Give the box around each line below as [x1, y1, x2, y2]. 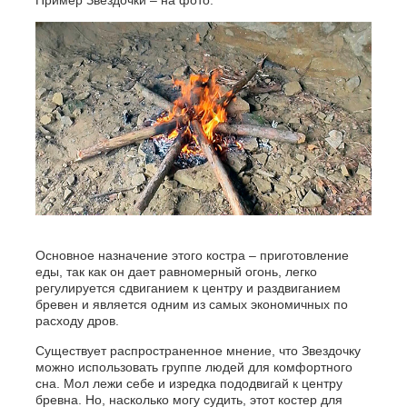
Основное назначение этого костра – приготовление [35, 248, 349, 263]
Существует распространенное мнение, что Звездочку [35, 343, 361, 359]
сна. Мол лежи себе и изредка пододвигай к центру [35, 376, 342, 392]
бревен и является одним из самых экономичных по [35, 297, 348, 313]
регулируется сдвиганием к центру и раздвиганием [35, 281, 341, 296]
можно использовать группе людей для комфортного [35, 360, 352, 375]
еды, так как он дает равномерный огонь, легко [35, 264, 317, 280]
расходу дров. [35, 313, 119, 329]
